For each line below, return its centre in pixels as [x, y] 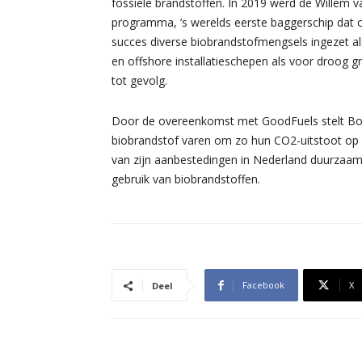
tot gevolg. [139, 80]
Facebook [263, 285]
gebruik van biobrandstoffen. [186, 179]
